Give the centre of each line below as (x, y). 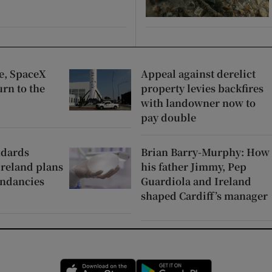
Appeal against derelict (198, 73)
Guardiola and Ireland (196, 181)
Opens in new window (180, 265)
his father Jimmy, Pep (194, 166)
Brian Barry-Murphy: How (205, 152)
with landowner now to (198, 103)
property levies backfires (202, 88)
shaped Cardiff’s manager (204, 195)
